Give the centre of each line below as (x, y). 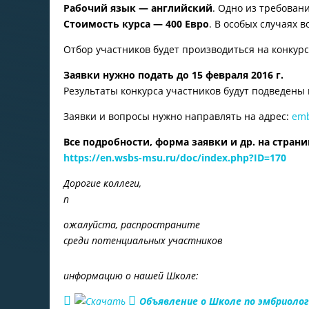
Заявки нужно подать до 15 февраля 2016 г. (173, 74)
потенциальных (130, 240)
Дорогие (83, 183)
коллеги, (122, 183)
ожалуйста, (92, 224)
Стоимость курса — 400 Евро (136, 23)
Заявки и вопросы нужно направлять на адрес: (178, 116)
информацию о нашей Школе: (131, 275)
